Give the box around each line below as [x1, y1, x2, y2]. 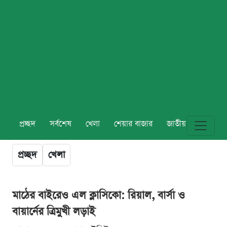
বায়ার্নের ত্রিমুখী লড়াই [12, 204, 95, 219]
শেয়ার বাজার [114, 119, 153, 130]
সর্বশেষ [50, 119, 71, 130]
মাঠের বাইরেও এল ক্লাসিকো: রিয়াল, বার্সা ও [12, 188, 185, 203]
